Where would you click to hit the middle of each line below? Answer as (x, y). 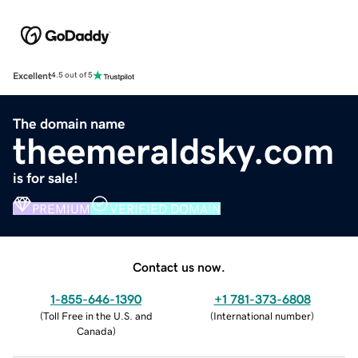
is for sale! (46, 178)
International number (262, 316)
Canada (94, 331)
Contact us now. (179, 267)
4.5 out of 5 (72, 76)
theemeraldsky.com (173, 151)
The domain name (69, 123)
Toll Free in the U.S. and (97, 316)
